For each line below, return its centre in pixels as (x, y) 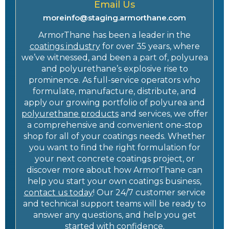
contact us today (58, 192)
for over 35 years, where (150, 46)
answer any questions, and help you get (114, 215)
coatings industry (65, 46)
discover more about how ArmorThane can (114, 170)
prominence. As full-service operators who (114, 80)
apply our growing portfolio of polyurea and (114, 102)
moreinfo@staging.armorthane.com (114, 17)
